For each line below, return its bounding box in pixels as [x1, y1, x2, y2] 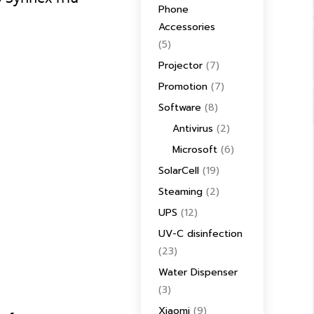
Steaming [158, 184, 203, 199]
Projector [158, 58, 203, 73]
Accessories [158, 20, 215, 34]
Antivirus [172, 121, 213, 136]
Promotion [158, 79, 207, 94]
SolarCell [158, 163, 199, 178]
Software [158, 100, 201, 115]
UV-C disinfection [158, 226, 243, 241]
